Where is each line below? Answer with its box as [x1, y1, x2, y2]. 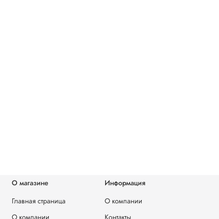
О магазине [12, 178, 48, 188]
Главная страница [12, 196, 66, 206]
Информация [105, 178, 145, 188]
